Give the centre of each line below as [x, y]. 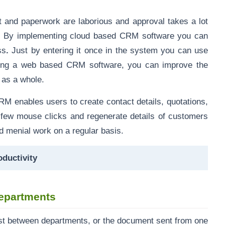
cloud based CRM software [124, 36]
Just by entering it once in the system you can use [108, 50]
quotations [186, 101]
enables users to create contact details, [89, 101]
